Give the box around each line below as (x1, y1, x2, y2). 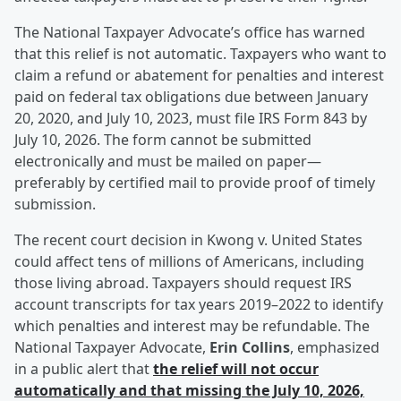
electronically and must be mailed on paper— (14, 151, 321, 172)
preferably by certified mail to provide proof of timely (14, 173, 375, 193)
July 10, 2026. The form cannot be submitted (14, 130, 311, 150)
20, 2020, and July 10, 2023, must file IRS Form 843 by (14, 108, 367, 129)
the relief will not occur (153, 359, 319, 380)
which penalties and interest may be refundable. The (14, 316, 370, 337)
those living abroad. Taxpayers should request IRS (14, 273, 352, 294)
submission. (14, 194, 96, 215)
